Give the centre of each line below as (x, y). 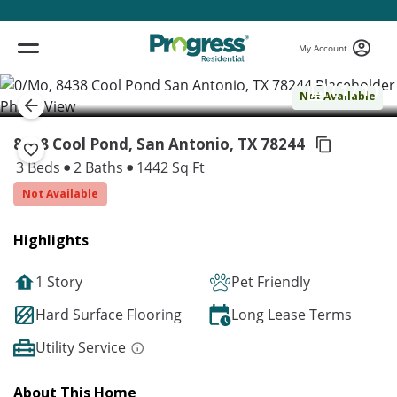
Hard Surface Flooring (109, 315)
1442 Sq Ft (169, 167)
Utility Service (81, 347)
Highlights (51, 240)
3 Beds (40, 167)
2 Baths (98, 167)
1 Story (59, 282)
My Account (323, 47)
